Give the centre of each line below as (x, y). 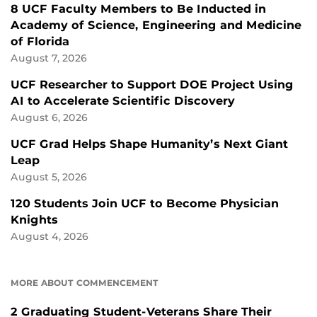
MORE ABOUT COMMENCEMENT (85, 283)
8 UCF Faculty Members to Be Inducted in (138, 9)
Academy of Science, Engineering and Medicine (156, 25)
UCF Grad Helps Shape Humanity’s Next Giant (149, 144)
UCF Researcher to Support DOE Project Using (152, 85)
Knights (34, 220)
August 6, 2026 (49, 118)
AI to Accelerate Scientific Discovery (123, 101)
